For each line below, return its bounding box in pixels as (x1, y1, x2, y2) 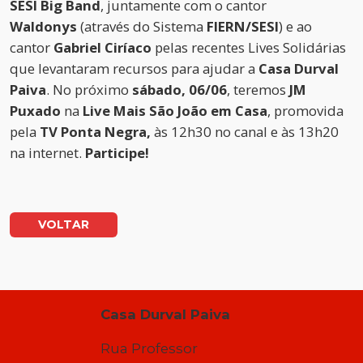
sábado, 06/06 (132, 80, 227, 100)
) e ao (279, 17, 312, 36)
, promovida (267, 101, 344, 121)
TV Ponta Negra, (40, 122, 154, 142)
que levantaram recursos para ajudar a (10, 59, 258, 79)
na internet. (10, 143, 85, 163)
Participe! (85, 143, 149, 163)
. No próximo (46, 80, 132, 100)
